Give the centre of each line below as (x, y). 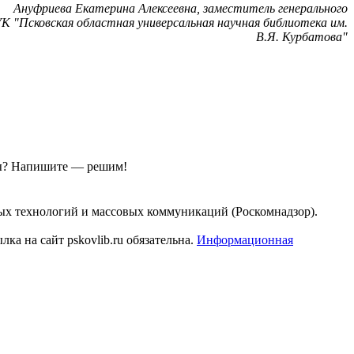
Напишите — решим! (69, 166)
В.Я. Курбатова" (302, 36)
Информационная (245, 239)
